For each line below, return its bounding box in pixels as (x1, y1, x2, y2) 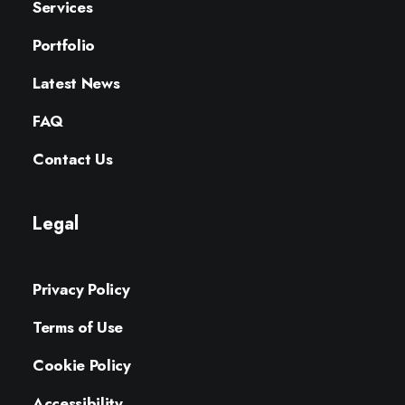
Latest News (33, 72, 120, 94)
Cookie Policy (33, 354, 131, 376)
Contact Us (33, 148, 113, 170)
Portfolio (33, 34, 95, 56)
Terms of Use (33, 316, 123, 338)
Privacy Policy (33, 278, 130, 300)
